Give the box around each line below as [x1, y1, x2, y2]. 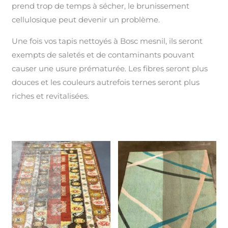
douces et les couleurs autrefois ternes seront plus [12, 77, 200, 87]
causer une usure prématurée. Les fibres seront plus [12, 63, 208, 73]
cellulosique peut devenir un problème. [12, 14, 160, 24]
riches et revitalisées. [12, 91, 90, 101]
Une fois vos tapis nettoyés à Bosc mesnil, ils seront [12, 36, 203, 46]
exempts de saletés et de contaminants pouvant [12, 49, 195, 60]
